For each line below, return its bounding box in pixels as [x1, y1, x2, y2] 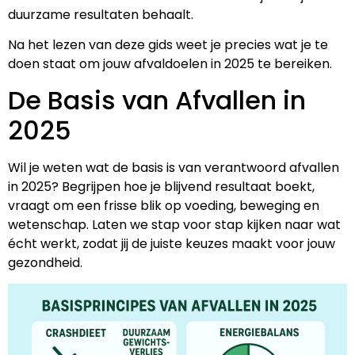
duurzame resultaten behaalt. [8, 5, 193, 24]
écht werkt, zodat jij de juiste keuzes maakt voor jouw [8, 234, 335, 253]
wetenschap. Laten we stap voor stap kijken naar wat [8, 215, 341, 234]
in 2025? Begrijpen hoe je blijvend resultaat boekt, [8, 177, 315, 196]
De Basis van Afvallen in [8, 82, 306, 118]
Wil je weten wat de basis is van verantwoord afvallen [8, 158, 339, 177]
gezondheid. [8, 253, 82, 272]
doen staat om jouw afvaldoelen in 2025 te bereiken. [8, 55, 332, 74]
